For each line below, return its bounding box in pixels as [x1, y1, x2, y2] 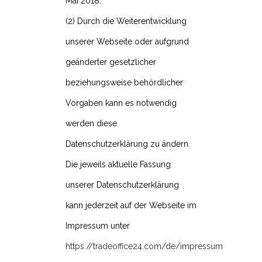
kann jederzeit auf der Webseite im [65, 201, 196, 211]
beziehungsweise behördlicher [65, 78, 183, 88]
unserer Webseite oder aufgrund [65, 37, 189, 47]
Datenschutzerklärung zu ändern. [65, 139, 190, 149]
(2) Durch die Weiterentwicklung [65, 16, 187, 26]
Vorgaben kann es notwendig [65, 98, 177, 108]
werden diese [65, 119, 117, 129]
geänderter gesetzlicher [65, 57, 156, 67]
